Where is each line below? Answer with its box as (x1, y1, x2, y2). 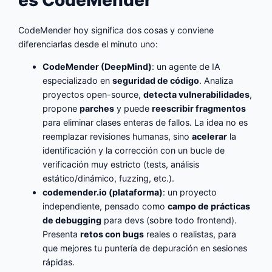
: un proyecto (163, 187, 217, 198)
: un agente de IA (152, 61, 221, 72)
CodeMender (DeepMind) (42, 61, 152, 72)
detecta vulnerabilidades (143, 89, 250, 100)
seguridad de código (112, 75, 200, 86)
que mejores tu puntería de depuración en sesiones (42, 243, 248, 254)
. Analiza (199, 75, 234, 86)
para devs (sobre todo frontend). (101, 215, 237, 226)
